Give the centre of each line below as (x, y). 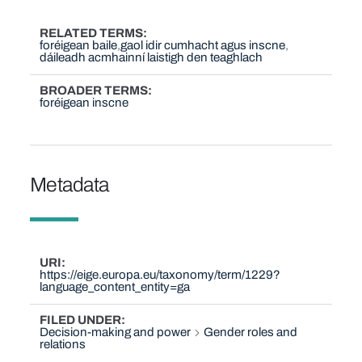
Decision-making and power (116, 332)
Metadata (69, 184)
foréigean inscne (84, 102)
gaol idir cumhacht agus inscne (203, 46)
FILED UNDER (81, 320)
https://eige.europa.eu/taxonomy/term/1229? (160, 275)
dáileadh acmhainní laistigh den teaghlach (152, 58)
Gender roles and (251, 332)
